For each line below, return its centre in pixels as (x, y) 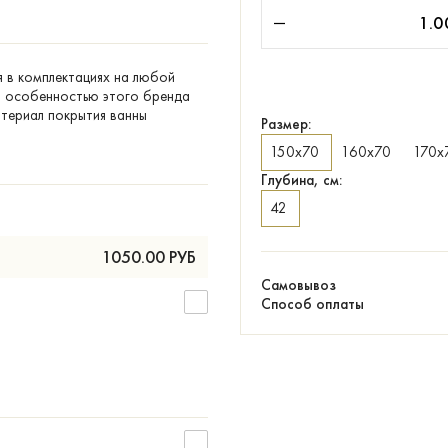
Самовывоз (298, 285)
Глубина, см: (301, 180)
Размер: (286, 124)
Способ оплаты (312, 304)
